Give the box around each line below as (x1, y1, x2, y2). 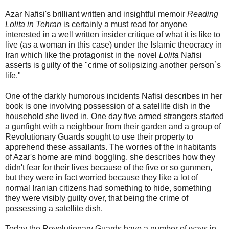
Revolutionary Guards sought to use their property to (5, 132, 193, 141)
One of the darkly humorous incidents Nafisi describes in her (5, 91, 222, 100)
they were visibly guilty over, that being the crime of (5, 193, 188, 202)
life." (5, 71, 21, 80)
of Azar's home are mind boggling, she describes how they (5, 152, 215, 162)
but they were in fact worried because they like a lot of (5, 173, 198, 182)
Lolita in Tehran (5, 19, 61, 29)
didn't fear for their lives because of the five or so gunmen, (5, 163, 212, 172)
